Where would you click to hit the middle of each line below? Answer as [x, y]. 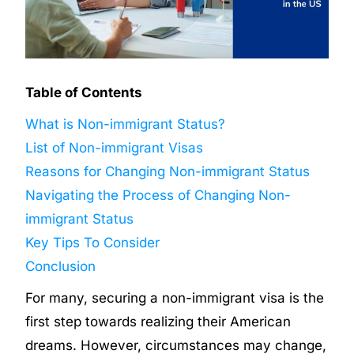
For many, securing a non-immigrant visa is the [175, 298]
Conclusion [61, 266]
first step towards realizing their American [158, 321]
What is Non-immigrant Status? [126, 124]
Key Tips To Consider [93, 242]
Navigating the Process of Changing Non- [158, 195]
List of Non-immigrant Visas [115, 147]
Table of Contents [84, 92]
